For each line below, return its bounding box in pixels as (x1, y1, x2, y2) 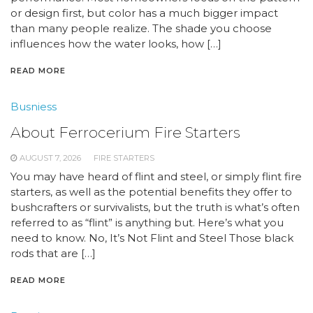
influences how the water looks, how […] (10, 37, 221, 50)
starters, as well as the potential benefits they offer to (10, 185, 292, 198)
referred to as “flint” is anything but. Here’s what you (10, 216, 284, 229)
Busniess (10, 100, 57, 113)
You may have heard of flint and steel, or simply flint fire (10, 170, 302, 183)
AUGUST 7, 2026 (20, 153, 81, 163)
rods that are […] (10, 247, 96, 260)
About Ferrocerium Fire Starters (10, 124, 240, 141)
